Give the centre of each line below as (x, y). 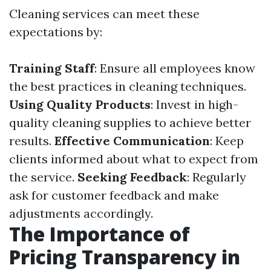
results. (32, 141)
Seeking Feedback (132, 177)
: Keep (227, 141)
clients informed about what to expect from (134, 159)
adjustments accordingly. (81, 213)
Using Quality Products (80, 104)
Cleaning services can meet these (104, 14)
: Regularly (217, 177)
